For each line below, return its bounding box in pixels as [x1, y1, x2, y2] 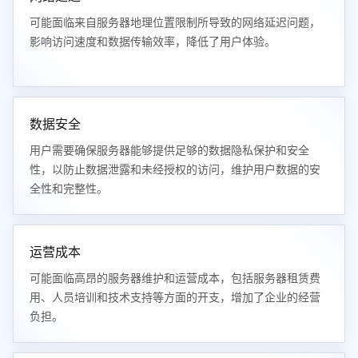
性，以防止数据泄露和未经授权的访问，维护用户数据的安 [30, 162, 320, 177]
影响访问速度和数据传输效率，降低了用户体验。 [30, 34, 276, 49]
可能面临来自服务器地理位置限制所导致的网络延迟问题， [30, 15, 320, 30]
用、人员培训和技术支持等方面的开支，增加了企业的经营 [30, 290, 320, 304]
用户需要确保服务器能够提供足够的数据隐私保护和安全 [30, 143, 309, 157]
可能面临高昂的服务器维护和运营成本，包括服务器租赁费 [30, 271, 320, 285]
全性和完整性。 [30, 181, 108, 196]
